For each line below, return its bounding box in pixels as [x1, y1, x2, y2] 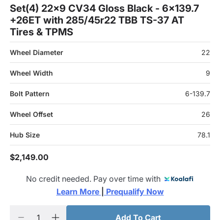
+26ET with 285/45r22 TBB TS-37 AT [10, 14, 184, 26]
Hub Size [10, 131, 40, 139]
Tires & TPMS [10, 26, 73, 38]
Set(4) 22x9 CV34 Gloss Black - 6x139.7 [10, 2, 199, 14]
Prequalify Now [104, 187, 164, 196]
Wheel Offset [10, 110, 53, 118]
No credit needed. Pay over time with [26, 173, 165, 184]
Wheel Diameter [10, 48, 63, 56]
